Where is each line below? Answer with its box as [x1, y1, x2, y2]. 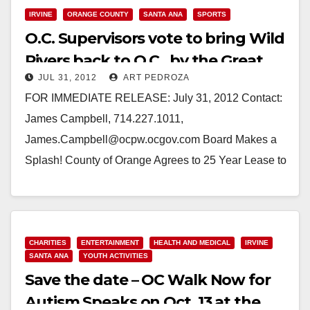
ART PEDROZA [121, 72, 190, 82]
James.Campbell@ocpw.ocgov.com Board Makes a [25, 133, 277, 145]
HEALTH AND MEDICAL [154, 238, 230, 246]
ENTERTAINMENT [81, 238, 139, 246]
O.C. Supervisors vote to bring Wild [25, 28, 284, 48]
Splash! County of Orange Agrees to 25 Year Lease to [25, 154, 286, 166]
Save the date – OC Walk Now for [25, 270, 271, 289]
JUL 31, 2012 [38, 72, 97, 82]
